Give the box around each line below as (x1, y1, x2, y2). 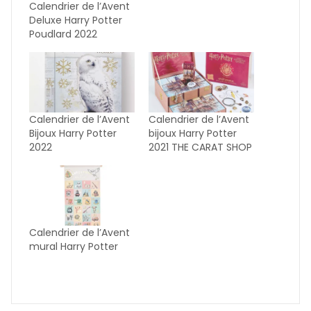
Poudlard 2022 (29, 27, 97, 42)
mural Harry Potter (29, 239, 118, 254)
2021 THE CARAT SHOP (149, 140, 252, 155)
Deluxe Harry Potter (29, 13, 122, 28)
